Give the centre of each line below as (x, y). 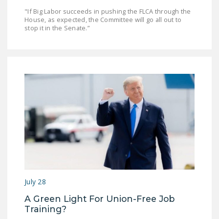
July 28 (35, 182)
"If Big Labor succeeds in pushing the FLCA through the (108, 11)
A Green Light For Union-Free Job (99, 199)
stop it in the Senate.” (58, 28)
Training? (47, 209)
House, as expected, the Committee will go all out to (103, 20)
